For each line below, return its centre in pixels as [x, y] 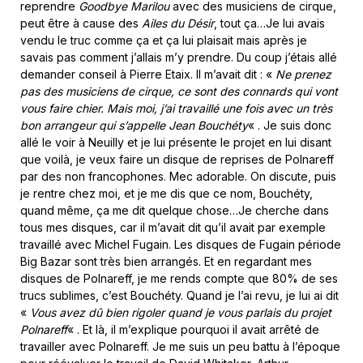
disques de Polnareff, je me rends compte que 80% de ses [179, 279]
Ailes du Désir [178, 23]
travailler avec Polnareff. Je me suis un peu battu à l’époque [180, 347]
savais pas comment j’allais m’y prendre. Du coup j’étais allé [179, 58]
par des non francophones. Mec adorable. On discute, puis [178, 177]
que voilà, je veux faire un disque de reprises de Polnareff [177, 160]
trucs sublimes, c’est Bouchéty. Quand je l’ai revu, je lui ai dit [179, 296]
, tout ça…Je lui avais [269, 23]
